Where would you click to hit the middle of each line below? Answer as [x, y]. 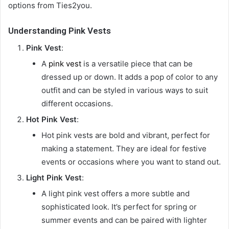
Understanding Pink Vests [60, 31]
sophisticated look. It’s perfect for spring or [119, 207]
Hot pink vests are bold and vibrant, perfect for [126, 135]
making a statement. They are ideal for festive [124, 148]
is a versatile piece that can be [137, 63]
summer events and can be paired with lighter [124, 220]
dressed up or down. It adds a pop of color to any [130, 77]
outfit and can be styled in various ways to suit [125, 90]
